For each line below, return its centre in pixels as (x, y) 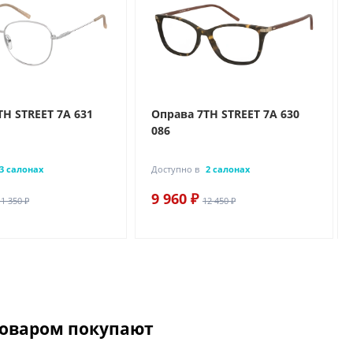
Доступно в (175, 169)
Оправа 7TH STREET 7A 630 (225, 113)
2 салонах (228, 169)
